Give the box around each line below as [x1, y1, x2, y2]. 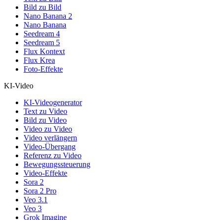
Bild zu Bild [24, 2, 61, 11]
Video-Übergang [24, 142, 76, 151]
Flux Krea [24, 55, 55, 64]
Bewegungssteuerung [24, 160, 90, 168]
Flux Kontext [24, 47, 65, 55]
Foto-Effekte [24, 64, 63, 73]
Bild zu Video [24, 115, 67, 124]
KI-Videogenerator [24, 98, 82, 107]
